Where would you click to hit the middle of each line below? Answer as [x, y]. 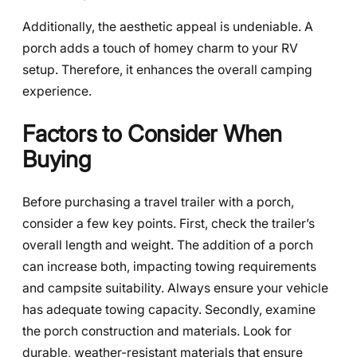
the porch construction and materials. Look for [157, 331]
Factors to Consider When [153, 134]
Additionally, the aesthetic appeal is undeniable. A [168, 27]
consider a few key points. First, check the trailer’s [169, 223]
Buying [57, 159]
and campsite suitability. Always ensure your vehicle [175, 288]
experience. [57, 92]
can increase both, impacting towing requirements [169, 266]
